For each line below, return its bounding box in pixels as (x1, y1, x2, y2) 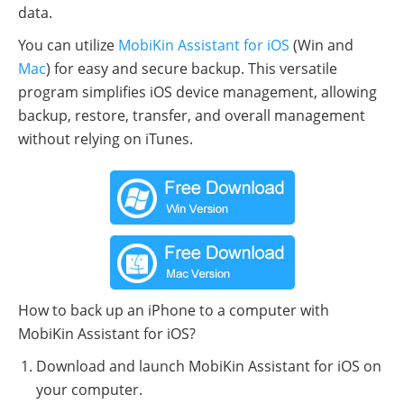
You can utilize (18, 35, 118, 56)
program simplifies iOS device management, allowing (18, 82, 377, 103)
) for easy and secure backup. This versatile (46, 59, 337, 79)
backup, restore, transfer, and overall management (18, 106, 365, 126)
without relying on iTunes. (18, 129, 193, 150)
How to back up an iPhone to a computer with (18, 300, 329, 321)
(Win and (289, 35, 353, 56)
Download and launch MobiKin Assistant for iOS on (36, 356, 381, 377)
